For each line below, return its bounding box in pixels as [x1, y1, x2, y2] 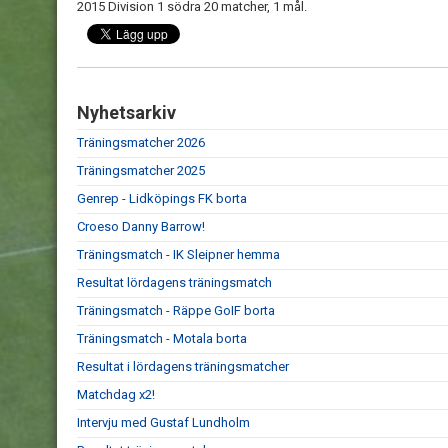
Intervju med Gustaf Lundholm [77, 415, 250, 430]
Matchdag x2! [77, 387, 155, 402]
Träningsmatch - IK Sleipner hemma [77, 247, 280, 262]
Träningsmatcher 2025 [77, 163, 205, 178]
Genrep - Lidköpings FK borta [77, 191, 247, 206]
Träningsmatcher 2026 [77, 135, 205, 150]
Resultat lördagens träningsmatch [77, 275, 272, 290]
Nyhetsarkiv [77, 102, 176, 123]
